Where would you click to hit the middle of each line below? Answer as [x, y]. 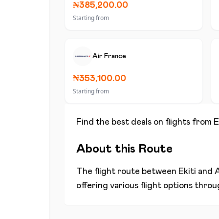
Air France [109, 56]
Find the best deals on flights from [145, 122]
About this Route [124, 149]
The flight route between [127, 172]
